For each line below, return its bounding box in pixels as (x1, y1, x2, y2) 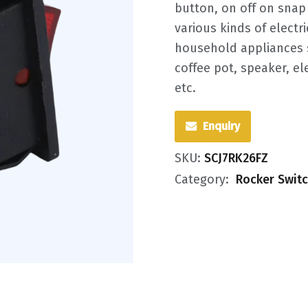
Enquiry (203, 119, 240, 133)
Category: (175, 171, 232, 187)
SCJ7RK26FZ (204, 150, 268, 166)
